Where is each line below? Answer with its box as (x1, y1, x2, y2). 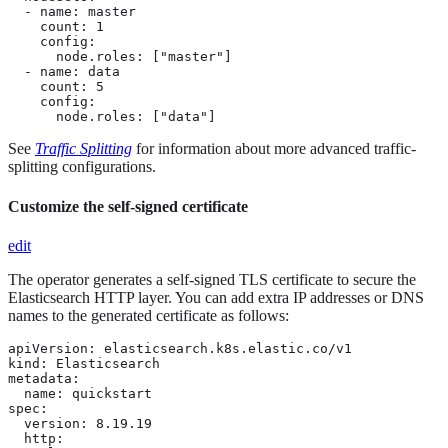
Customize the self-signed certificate (8, 197, 248, 215)
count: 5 (8, 79, 104, 95)
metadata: (8, 370, 80, 386)
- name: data (8, 64, 120, 80)
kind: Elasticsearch (8, 355, 160, 371)
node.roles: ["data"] (8, 109, 216, 125)
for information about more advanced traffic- (132, 140, 416, 158)
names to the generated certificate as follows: (8, 306, 289, 324)
